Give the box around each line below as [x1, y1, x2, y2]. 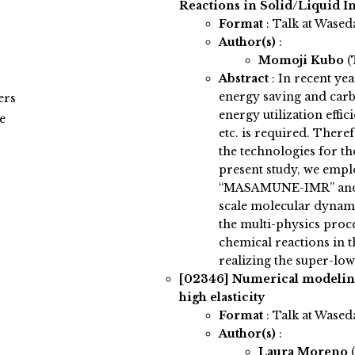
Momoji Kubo [258, 53, 347, 68]
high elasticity [178, 290, 265, 305]
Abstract [218, 71, 269, 86]
